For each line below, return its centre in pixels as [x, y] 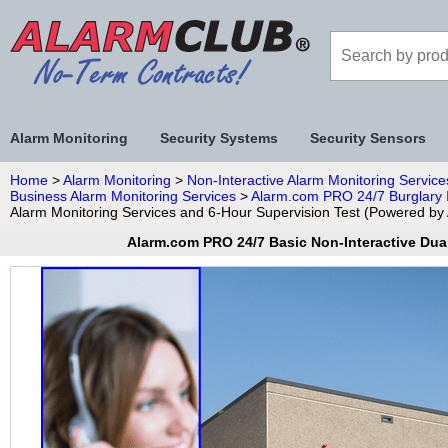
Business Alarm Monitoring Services [123, 196]
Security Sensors [368, 138]
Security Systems [219, 138]
